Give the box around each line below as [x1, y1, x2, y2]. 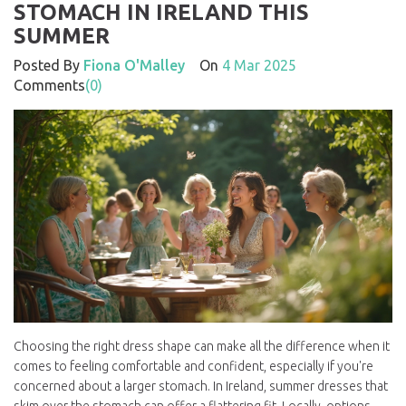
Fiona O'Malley [83, 57, 185, 73]
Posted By [14, 57, 83, 73]
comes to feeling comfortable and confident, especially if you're [14, 359, 373, 374]
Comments [14, 77, 85, 93]
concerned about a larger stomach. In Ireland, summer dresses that [14, 379, 388, 394]
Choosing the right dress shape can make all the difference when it [14, 339, 390, 354]
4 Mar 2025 [222, 57, 296, 73]
